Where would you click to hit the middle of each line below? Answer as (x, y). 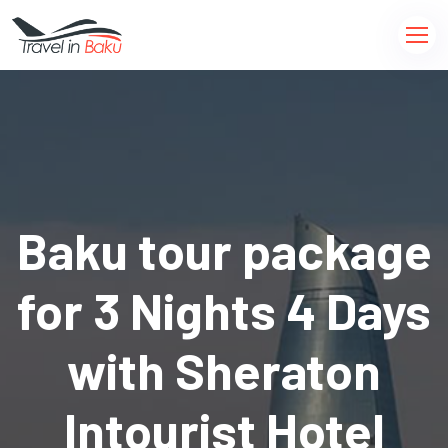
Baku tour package (224, 250)
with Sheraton (224, 370)
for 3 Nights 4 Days (224, 310)
